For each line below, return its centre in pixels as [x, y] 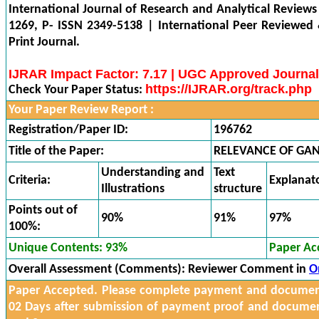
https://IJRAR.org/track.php [229, 89]
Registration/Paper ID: [68, 130]
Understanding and [153, 173]
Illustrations [133, 189]
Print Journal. [44, 42]
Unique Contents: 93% [68, 248]
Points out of [43, 210]
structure [238, 189]
